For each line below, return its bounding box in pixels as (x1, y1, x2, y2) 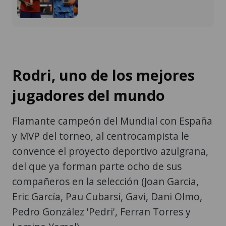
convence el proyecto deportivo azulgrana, (12, 144, 208, 158)
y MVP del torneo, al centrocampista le (12, 129, 189, 143)
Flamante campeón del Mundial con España (12, 114, 212, 128)
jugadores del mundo (12, 85, 165, 105)
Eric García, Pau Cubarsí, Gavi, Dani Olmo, (12, 190, 202, 204)
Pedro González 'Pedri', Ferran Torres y (12, 205, 191, 219)
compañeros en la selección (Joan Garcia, (12, 175, 199, 189)
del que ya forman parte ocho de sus (12, 159, 182, 174)
